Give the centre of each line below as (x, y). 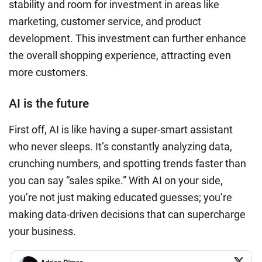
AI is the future (49, 104)
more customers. (49, 73)
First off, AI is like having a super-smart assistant (121, 130)
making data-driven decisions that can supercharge (127, 215)
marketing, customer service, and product (105, 22)
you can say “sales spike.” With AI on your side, (116, 181)
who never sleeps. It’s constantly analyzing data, (120, 147)
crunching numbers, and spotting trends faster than (127, 164)
